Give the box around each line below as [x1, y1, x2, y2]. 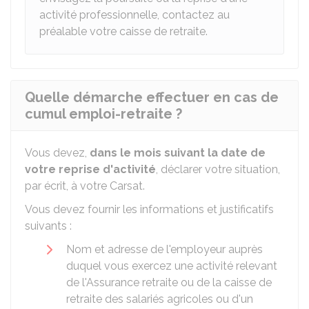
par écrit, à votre [25, 179, 110, 192]
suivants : [25, 219, 72, 232]
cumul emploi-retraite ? [25, 106, 182, 122]
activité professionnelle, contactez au [39, 8, 230, 21]
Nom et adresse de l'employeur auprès [66, 243, 263, 256]
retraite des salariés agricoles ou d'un [66, 292, 253, 306]
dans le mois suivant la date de [90, 146, 266, 159]
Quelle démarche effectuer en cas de [25, 89, 279, 106]
